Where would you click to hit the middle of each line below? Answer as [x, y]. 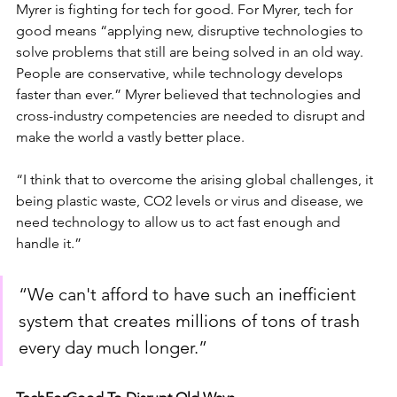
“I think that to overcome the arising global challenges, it [196, 179]
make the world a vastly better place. [130, 136]
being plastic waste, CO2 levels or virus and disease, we [191, 200]
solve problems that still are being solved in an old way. [191, 51]
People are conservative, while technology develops [181, 73]
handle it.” [51, 243]
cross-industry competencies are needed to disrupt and [192, 115]
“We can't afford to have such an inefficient [190, 294]
